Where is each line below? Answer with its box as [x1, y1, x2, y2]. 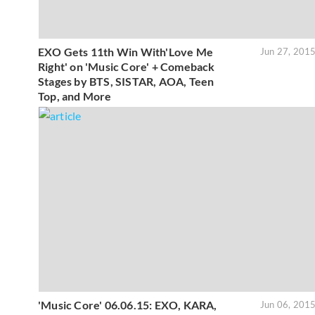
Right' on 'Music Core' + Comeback [38, 59, 215, 73]
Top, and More [38, 89, 112, 103]
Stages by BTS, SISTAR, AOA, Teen [38, 74, 214, 88]
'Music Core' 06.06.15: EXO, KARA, [38, 297, 217, 311]
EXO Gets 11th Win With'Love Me [38, 44, 213, 58]
